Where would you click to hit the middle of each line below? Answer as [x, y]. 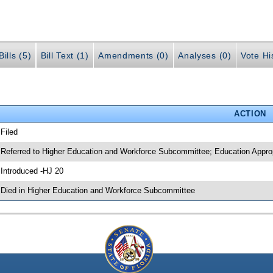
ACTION [250, 113]
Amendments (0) [133, 56]
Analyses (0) [205, 56]
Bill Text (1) [65, 56]
